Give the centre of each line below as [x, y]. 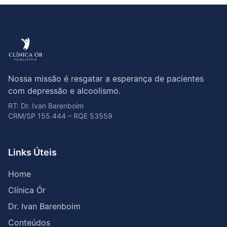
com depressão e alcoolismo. [64, 91]
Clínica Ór [27, 190]
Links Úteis [32, 152]
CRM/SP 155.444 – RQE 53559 [60, 116]
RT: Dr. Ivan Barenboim [46, 106]
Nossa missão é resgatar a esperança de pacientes [106, 79]
